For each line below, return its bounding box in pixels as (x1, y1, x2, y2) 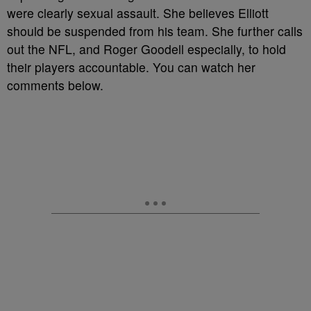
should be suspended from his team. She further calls (7, 22, 303, 40)
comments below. (7, 76, 103, 94)
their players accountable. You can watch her (7, 58, 255, 76)
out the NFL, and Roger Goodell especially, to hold (7, 40, 286, 58)
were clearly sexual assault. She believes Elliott (7, 3, 269, 22)
